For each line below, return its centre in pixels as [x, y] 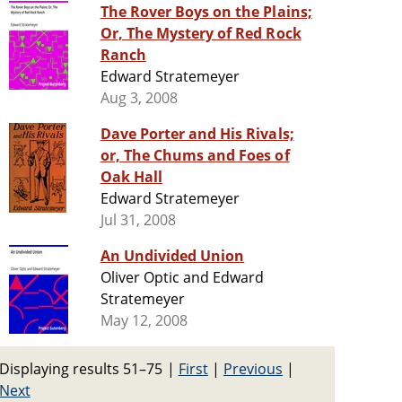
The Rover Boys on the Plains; [206, 12]
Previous [253, 369]
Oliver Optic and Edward [182, 278]
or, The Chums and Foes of [195, 156]
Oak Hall [131, 177]
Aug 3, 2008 [139, 98]
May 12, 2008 [144, 321]
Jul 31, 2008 [138, 220]
